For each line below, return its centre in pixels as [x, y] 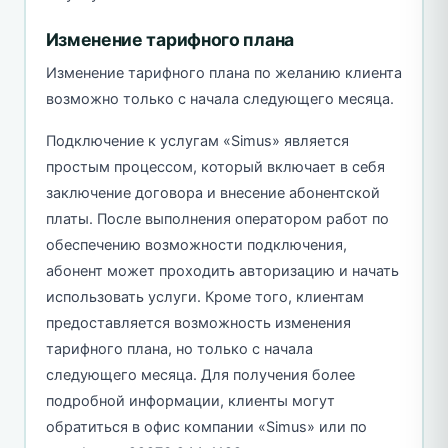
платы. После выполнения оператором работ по [217, 218]
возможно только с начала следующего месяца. [219, 98]
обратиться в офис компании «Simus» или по [206, 426]
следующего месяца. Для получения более [200, 374]
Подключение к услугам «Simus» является [197, 140]
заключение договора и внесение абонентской [212, 192]
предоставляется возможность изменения [198, 322]
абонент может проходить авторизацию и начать [222, 270]
